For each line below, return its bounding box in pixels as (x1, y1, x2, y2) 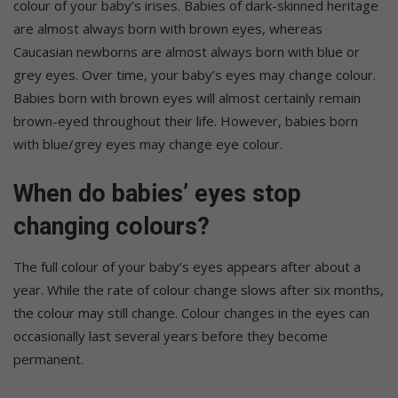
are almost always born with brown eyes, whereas (13, 19, 322, 37)
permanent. (13, 350, 84, 369)
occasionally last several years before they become (13, 327, 328, 346)
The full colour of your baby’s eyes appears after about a (13, 258, 361, 276)
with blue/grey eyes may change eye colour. (13, 134, 283, 153)
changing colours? (13, 211, 210, 241)
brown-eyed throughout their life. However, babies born (13, 111, 358, 130)
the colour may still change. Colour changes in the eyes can (13, 304, 370, 322)
